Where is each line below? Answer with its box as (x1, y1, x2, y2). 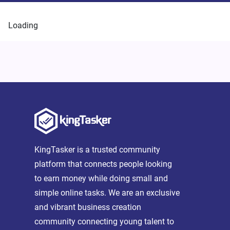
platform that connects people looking (34, 159, 172, 169)
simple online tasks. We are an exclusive (34, 188, 180, 198)
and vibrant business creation (34, 202, 142, 213)
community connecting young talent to (34, 217, 175, 227)
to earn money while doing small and (34, 174, 168, 184)
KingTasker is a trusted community (34, 145, 161, 155)
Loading (8, 21, 38, 30)
